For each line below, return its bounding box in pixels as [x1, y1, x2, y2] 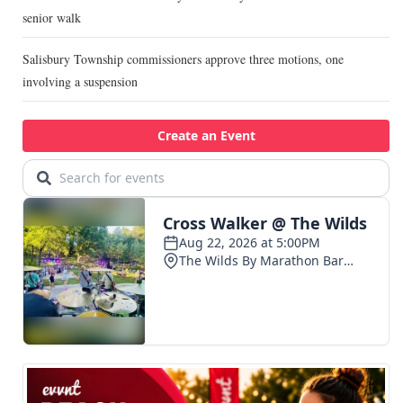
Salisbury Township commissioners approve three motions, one [22, 50, 344, 68]
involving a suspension [22, 73, 138, 91]
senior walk [22, 9, 81, 27]
